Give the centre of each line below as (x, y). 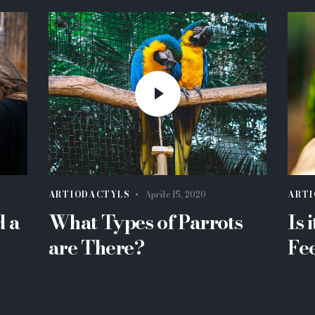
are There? (96, 247)
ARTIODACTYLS (89, 194)
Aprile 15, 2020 (176, 194)
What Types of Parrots (145, 222)
